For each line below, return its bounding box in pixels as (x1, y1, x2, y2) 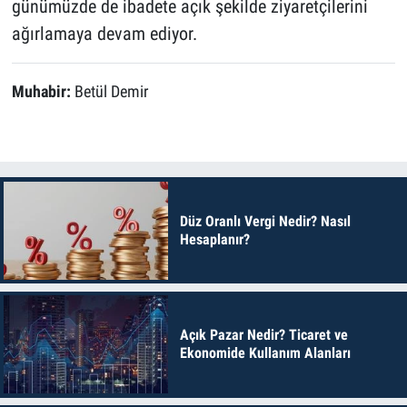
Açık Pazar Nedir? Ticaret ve (179, 326, 348, 344)
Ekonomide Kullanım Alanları (179, 344, 351, 362)
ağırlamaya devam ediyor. (11, 22, 197, 45)
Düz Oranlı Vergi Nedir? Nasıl (179, 212, 351, 230)
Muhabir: (11, 82, 74, 101)
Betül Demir (74, 82, 148, 101)
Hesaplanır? (179, 230, 250, 248)
